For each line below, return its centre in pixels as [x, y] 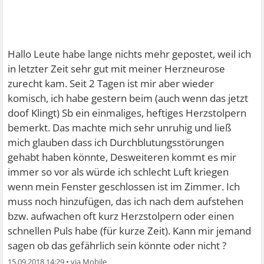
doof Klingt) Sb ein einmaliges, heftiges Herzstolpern [127, 113]
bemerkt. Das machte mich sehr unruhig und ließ [120, 128]
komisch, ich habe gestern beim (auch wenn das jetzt [128, 98]
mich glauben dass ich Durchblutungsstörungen [116, 142]
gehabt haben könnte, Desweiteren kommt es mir [122, 157]
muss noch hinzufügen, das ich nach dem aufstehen [126, 201]
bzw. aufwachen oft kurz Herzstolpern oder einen [121, 216]
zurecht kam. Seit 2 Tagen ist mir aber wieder [111, 83]
